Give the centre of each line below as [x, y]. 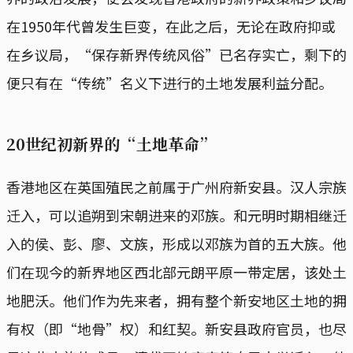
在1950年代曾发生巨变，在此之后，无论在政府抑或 [171, 26]
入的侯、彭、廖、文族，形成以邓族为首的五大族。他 [176, 243]
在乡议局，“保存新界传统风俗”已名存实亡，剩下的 [176, 54]
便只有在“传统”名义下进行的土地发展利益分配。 [169, 82]
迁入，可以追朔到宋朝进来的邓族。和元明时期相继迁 [176, 215]
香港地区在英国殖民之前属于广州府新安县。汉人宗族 [176, 186]
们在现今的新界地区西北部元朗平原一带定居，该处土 [176, 271]
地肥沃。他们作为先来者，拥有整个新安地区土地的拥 [176, 300]
